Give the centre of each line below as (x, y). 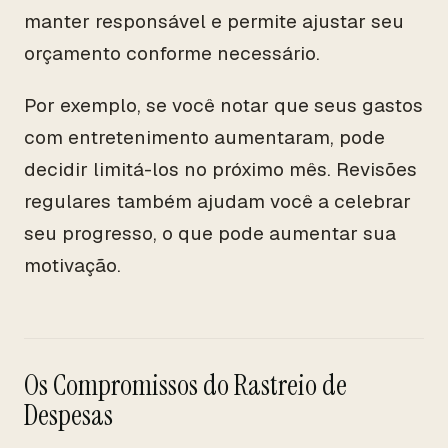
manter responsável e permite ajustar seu (214, 21)
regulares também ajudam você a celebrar (217, 201)
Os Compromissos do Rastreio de (185, 385)
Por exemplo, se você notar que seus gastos (223, 105)
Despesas (68, 415)
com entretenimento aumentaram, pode (204, 137)
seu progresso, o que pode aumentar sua (210, 233)
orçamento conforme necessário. (172, 53)
